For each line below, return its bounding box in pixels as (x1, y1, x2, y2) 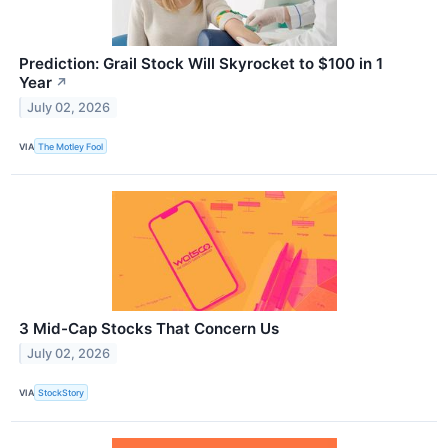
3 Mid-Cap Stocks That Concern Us (19, 319, 279, 339)
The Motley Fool (38, 140, 104, 152)
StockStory (38, 387, 85, 399)
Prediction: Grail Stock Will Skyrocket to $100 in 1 (19, 54, 383, 74)
